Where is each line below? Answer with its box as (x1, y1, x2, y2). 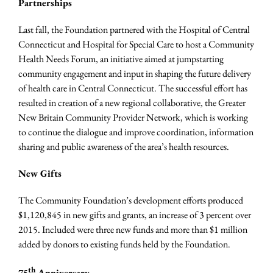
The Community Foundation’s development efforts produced (18, 193, 243, 207)
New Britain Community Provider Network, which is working (18, 110, 248, 124)
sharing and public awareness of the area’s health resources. (18, 140, 229, 153)
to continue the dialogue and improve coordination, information (18, 125, 253, 138)
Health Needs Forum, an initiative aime (18, 52, 161, 65)
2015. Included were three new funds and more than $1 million (18, 222, 247, 236)
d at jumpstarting (161, 52, 224, 65)
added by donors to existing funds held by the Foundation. (18, 237, 230, 250)
